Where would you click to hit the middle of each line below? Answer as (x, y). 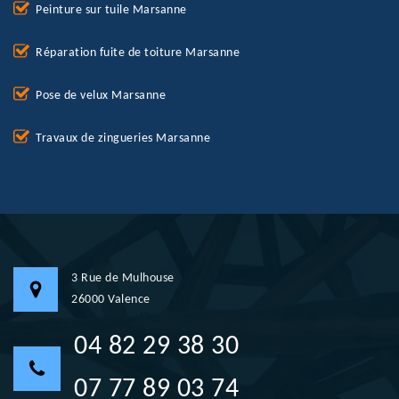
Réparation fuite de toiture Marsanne (138, 53)
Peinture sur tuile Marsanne (111, 11)
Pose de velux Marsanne (101, 96)
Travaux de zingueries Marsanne (123, 139)
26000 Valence (111, 300)
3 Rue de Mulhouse (123, 279)
